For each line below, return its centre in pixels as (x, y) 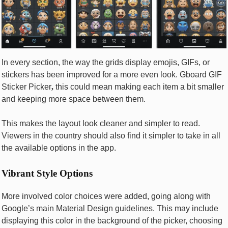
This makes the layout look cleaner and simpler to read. (101, 124)
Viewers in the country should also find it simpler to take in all (111, 136)
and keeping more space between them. (74, 99)
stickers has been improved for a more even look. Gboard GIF (112, 75)
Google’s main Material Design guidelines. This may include (110, 208)
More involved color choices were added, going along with (106, 196)
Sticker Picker (26, 87)
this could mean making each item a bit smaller (139, 87)
